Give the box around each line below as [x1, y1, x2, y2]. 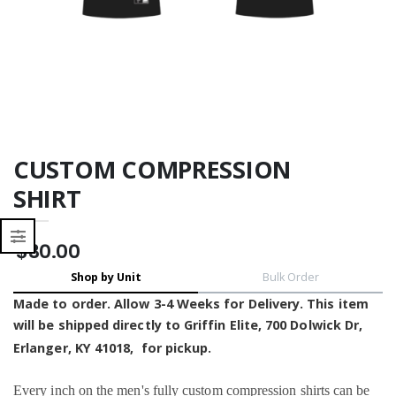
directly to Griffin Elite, [112, 316, 266, 334]
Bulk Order [262, 270, 319, 286]
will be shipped [13, 316, 113, 334]
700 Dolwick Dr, [265, 316, 363, 334]
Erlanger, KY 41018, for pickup [13, 339, 209, 357]
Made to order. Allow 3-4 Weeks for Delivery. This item [13, 295, 369, 313]
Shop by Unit [70, 270, 141, 286]
